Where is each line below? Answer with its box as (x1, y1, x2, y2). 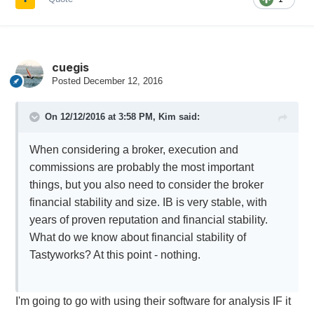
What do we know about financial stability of (29, 231, 246, 244)
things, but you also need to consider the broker (29, 179, 264, 191)
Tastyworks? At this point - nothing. (29, 249, 200, 261)
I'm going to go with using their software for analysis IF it (15, 295, 291, 308)
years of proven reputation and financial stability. (29, 214, 268, 226)
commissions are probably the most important (29, 161, 254, 174)
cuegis (51, 60, 89, 75)
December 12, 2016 (83, 76, 163, 87)
